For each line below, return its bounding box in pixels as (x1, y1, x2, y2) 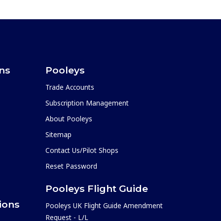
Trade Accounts (45, 82, 94, 92)
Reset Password (45, 161, 97, 171)
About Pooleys (45, 113, 92, 123)
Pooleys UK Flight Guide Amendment (45, 200, 163, 210)
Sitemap (45, 129, 72, 139)
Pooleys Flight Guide (45, 182, 148, 194)
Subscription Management (45, 98, 129, 108)
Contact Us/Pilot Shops (45, 145, 118, 155)
